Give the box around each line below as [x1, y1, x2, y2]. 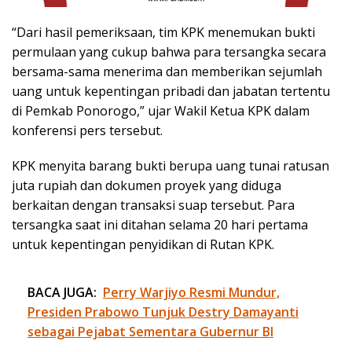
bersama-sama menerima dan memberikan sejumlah [12, 63, 322, 81]
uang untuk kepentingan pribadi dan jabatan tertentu [12, 82, 330, 101]
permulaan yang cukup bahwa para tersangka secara [12, 43, 326, 61]
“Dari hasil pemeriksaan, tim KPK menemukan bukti [12, 24, 315, 42]
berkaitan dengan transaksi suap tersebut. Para [12, 196, 295, 214]
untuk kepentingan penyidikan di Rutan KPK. [12, 236, 274, 254]
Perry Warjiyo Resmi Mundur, [103, 284, 280, 302]
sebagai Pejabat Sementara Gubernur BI [27, 323, 273, 341]
